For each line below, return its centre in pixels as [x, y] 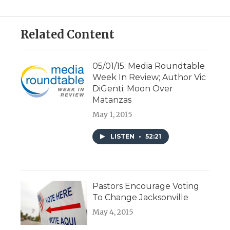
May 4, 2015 [113, 212]
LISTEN [123, 136]
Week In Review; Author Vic [149, 77]
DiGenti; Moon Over [133, 88]
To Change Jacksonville [140, 197]
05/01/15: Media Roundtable [149, 66]
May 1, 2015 [112, 114]
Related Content [68, 34]
